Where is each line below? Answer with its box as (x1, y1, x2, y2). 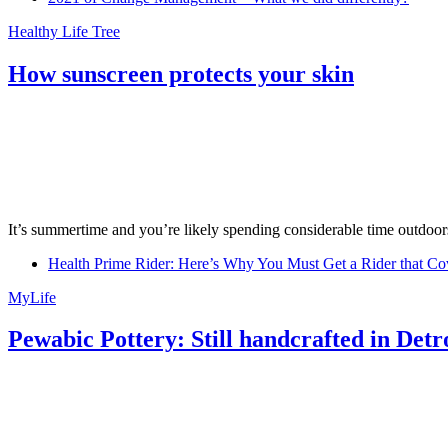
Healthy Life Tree (8, 22, 120, 40)
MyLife (8, 288, 56, 306)
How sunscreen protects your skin (8, 60, 354, 87)
